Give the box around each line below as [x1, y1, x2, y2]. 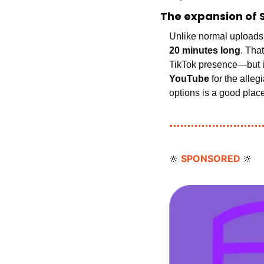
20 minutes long [169, 45, 240, 56]
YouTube [169, 74, 209, 84]
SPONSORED [181, 153, 243, 165]
